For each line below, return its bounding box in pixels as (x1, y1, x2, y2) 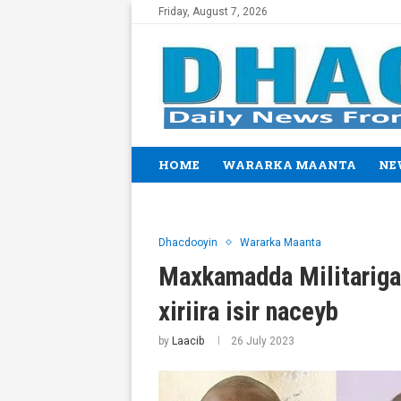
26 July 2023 (231, 334, 294, 347)
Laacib (172, 334, 204, 347)
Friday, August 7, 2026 (158, 5, 268, 18)
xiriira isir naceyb (158, 295, 338, 327)
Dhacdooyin (158, 235, 218, 249)
